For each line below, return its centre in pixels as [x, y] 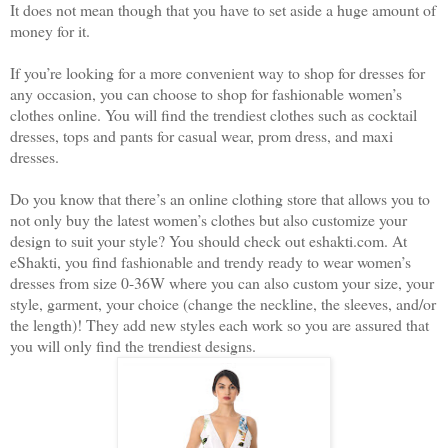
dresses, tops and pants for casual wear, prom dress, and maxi [201, 136]
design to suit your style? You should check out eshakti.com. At [208, 241]
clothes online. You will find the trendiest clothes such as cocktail [213, 115]
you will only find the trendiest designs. [133, 346]
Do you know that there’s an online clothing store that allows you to [220, 199]
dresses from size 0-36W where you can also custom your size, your [222, 283]
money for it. [50, 31]
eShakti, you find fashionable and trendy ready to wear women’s [210, 262]
